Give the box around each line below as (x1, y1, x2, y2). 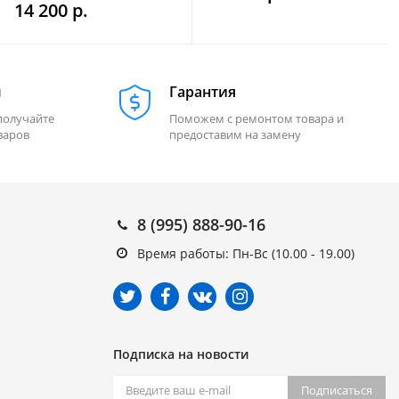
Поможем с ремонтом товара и (169, 110, 344, 126)
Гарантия (169, 82, 236, 102)
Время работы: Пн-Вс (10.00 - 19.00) (137, 245, 354, 262)
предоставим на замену (169, 126, 301, 142)
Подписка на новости (113, 346, 248, 362)
